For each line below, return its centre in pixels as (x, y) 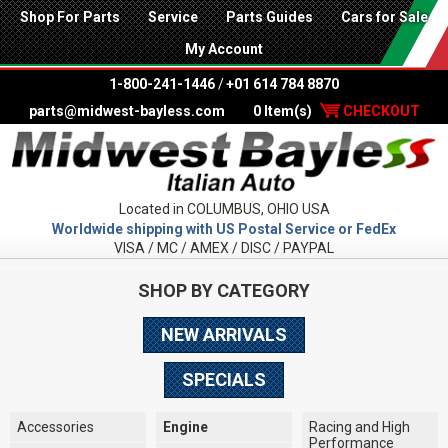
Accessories (55, 426)
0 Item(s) (283, 110)
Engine (185, 426)
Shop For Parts (70, 16)
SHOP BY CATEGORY (224, 291)
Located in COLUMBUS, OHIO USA (224, 209)
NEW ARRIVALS (224, 334)
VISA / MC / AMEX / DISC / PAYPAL (224, 248)
